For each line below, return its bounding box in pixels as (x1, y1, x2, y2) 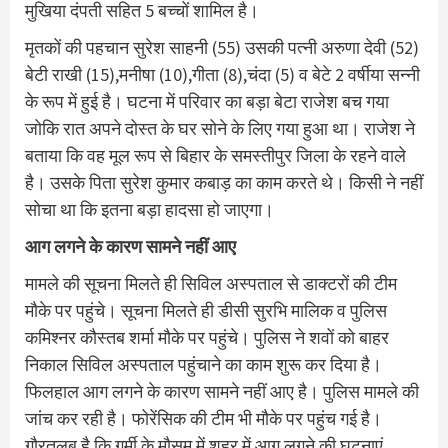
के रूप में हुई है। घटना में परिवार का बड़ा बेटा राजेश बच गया (25, 89, 389, 113)
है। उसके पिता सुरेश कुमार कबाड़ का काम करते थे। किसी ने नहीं (25, 170, 423, 194)
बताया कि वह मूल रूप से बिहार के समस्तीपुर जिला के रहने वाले (25, 143, 406, 167)
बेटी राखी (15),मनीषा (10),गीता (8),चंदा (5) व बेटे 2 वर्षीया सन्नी (25, 62, 420, 86)
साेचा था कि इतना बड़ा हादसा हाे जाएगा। (25, 197, 274, 221)
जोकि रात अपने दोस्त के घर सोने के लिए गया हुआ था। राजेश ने (25, 116, 415, 140)
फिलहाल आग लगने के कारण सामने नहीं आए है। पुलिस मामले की (25, 379, 419, 403)
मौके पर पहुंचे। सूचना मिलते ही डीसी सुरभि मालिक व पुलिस (25, 298, 387, 322)
